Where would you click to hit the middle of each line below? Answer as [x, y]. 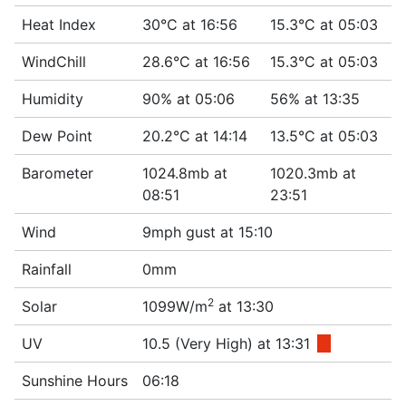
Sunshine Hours [75, 381]
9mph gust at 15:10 [208, 232]
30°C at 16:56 [190, 24]
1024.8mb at [185, 173]
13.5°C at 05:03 [324, 136]
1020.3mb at [313, 173]
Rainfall [47, 269]
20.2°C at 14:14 [195, 136]
